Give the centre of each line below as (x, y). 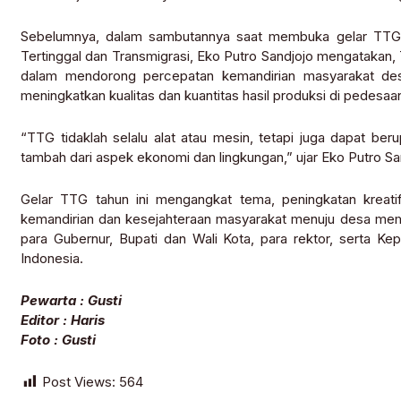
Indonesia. (52, 259)
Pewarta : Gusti (71, 301)
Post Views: (79, 382)
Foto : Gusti (58, 340)
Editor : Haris (63, 320)
